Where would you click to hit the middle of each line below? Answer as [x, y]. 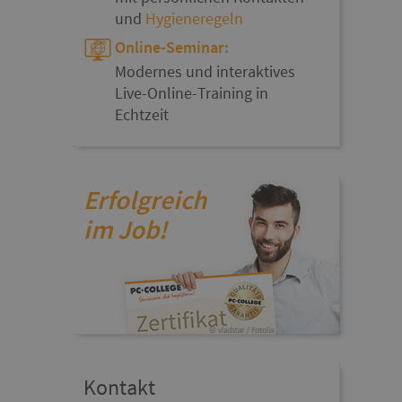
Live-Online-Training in [192, 92]
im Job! [126, 229]
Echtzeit [142, 114]
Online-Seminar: [172, 48]
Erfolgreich [145, 199]
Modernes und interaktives [205, 71]
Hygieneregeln [195, 19]
